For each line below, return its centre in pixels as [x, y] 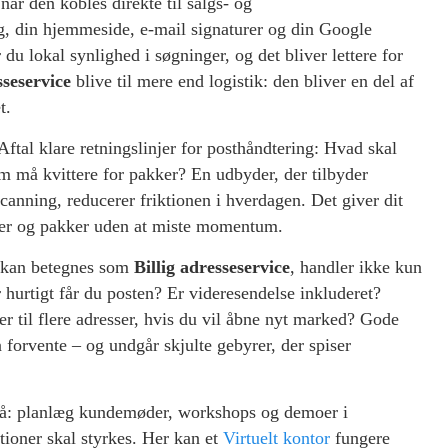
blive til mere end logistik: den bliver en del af [242, 81]
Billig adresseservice [212, 267]
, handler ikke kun [356, 267]
